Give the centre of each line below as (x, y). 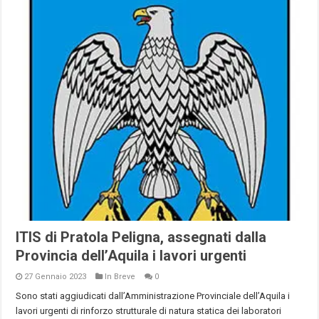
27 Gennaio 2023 (56, 277)
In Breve (120, 277)
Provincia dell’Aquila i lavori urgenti (131, 256)
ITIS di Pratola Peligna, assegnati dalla (141, 237)
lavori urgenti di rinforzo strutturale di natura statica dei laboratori (149, 311)
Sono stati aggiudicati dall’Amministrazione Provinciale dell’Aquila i (153, 296)
